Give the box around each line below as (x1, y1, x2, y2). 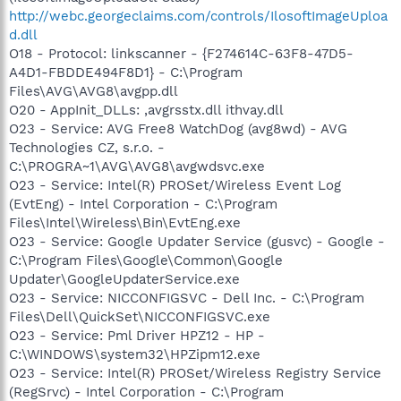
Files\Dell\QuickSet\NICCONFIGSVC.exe (9, 308, 270, 325)
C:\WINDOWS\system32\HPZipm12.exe (9, 346, 260, 363)
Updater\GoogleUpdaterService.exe (9, 270, 240, 287)
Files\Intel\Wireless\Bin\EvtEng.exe (9, 214, 241, 231)
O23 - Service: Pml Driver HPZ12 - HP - (9, 327, 265, 344)
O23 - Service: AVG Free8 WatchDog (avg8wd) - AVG (9, 120, 347, 137)
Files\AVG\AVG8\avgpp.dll (9, 82, 178, 99)
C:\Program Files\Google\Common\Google (9, 252, 283, 269)
